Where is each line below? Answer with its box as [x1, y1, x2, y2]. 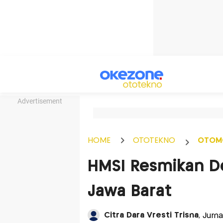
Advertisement [17, 97, 62, 105]
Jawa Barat [87, 184, 172, 199]
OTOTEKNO [132, 136, 175, 144]
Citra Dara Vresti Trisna [104, 212, 199, 219]
